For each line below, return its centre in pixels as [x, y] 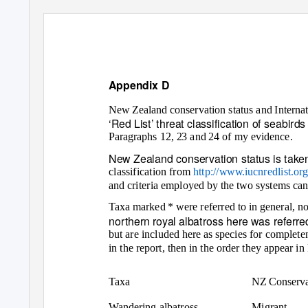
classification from [151, 172]
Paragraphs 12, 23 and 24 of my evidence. [201, 137]
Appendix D [139, 85]
